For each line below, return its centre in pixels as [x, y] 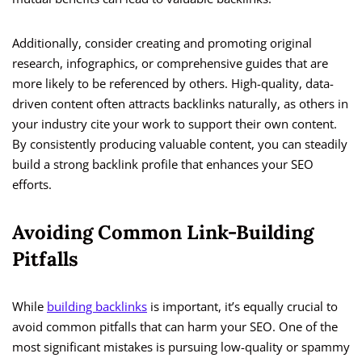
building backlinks [97, 307]
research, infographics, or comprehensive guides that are [170, 63]
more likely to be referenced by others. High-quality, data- [173, 84]
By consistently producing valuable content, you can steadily [180, 144]
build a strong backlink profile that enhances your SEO [163, 164]
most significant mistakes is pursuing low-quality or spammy [181, 347]
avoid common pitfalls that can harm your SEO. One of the [175, 327]
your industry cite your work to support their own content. [175, 124]
